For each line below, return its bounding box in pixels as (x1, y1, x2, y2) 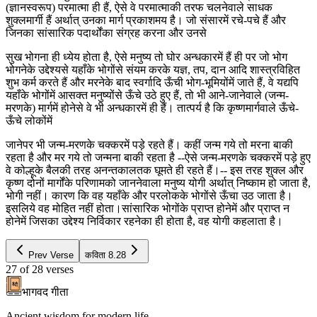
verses (46, 263, 74, 275)
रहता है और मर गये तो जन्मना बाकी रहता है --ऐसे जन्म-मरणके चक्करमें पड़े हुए (6, 151, 311, 163)
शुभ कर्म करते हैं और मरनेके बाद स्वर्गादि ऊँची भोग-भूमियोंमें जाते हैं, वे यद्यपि (6, 76, 299, 88)
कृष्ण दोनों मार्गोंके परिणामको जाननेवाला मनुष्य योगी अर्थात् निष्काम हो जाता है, (6, 176, 311, 189)
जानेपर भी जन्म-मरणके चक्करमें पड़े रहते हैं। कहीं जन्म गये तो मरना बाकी (6, 138, 293, 151)
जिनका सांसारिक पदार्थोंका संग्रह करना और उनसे (6, 26, 207, 39)
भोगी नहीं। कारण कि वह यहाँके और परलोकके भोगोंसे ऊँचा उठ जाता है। (6, 189, 293, 202)
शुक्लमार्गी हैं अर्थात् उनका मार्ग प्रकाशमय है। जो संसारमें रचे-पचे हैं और (6, 13, 286, 26)
